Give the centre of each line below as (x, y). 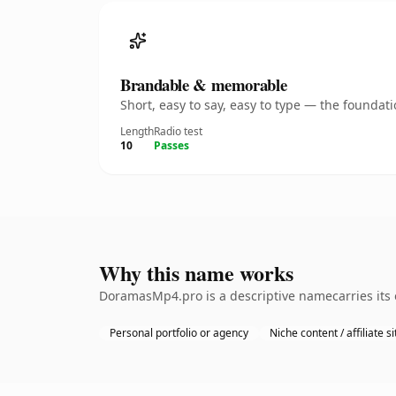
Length (137, 131)
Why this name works (196, 273)
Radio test (178, 131)
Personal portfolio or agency (179, 333)
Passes (171, 145)
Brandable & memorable (204, 84)
